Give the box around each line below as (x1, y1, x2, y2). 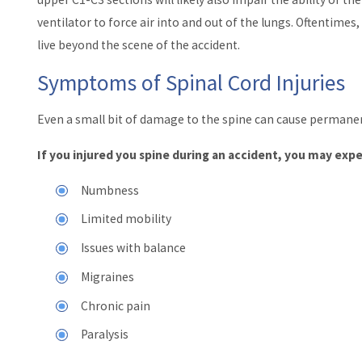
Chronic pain (81, 297, 151, 314)
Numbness (81, 182, 140, 198)
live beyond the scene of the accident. (36, 37, 240, 53)
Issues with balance (81, 240, 187, 256)
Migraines (81, 268, 135, 284)
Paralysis (81, 326, 129, 343)
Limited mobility (81, 211, 172, 227)
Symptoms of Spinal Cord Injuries (36, 68, 345, 97)
